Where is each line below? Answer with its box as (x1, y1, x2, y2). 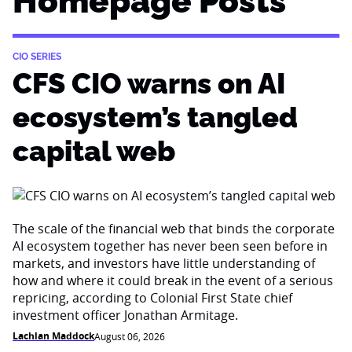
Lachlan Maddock (13, 329, 94, 343)
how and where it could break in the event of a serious (13, 272, 333, 289)
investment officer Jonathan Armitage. (13, 306, 238, 324)
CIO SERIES (13, 51, 61, 62)
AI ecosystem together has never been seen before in (13, 237, 328, 255)
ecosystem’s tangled (13, 101, 298, 134)
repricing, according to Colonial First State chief (13, 289, 292, 306)
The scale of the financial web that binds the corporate (13, 220, 335, 237)
